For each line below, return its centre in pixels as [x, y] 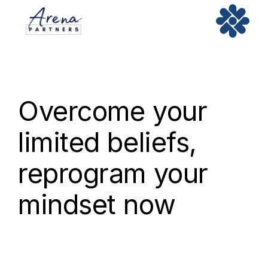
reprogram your [113, 173]
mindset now [97, 204]
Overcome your [113, 111]
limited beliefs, [107, 142]
